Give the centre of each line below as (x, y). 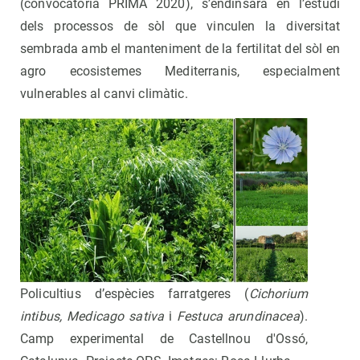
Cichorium (278, 294)
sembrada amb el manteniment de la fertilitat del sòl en (180, 49)
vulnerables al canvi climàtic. (104, 94)
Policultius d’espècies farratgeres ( (135, 294)
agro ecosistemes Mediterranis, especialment (180, 72)
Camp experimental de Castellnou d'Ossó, (164, 339)
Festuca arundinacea (236, 317)
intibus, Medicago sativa (92, 317)
